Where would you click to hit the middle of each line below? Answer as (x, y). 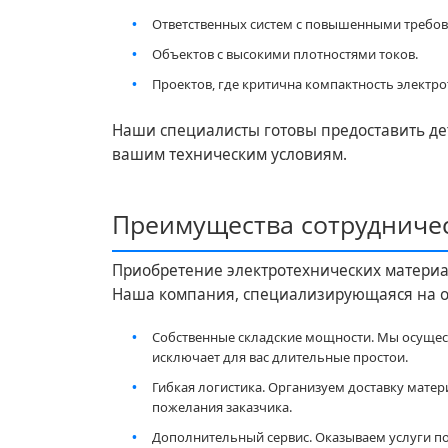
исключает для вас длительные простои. (280, 356)
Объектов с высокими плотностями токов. (285, 53)
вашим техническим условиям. (229, 154)
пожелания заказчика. (222, 406)
